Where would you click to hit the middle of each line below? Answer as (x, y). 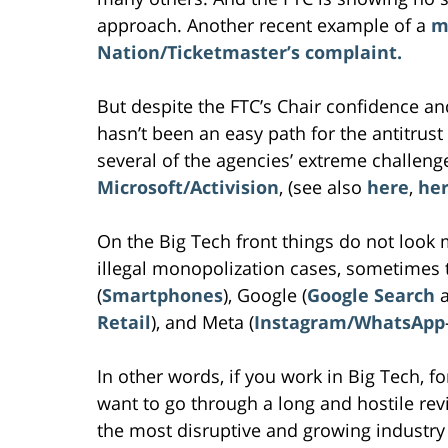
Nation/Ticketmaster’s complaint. (249, 51)
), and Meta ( (202, 321)
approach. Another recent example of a (264, 24)
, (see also (323, 186)
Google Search (371, 294)
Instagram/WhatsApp (349, 321)
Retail (124, 321)
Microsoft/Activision (188, 186)
